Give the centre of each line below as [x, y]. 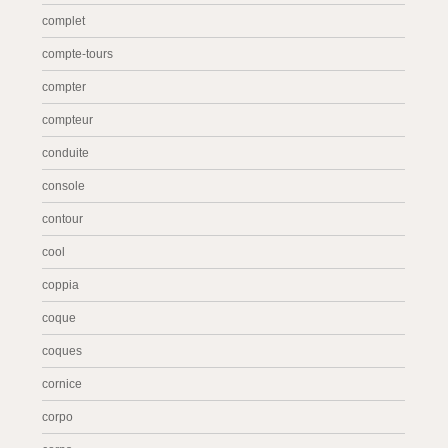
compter [64, 87]
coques [62, 351]
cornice [62, 384]
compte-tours [78, 54]
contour [63, 219]
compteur [68, 120]
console [64, 186]
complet [64, 21]
